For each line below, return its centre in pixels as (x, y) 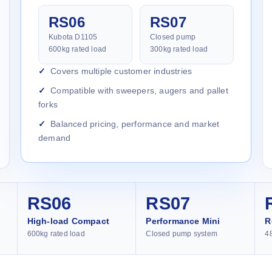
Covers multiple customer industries (121, 71)
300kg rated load (179, 49)
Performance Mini (183, 221)
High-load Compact (68, 221)
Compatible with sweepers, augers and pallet (139, 90)
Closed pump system (182, 233)
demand (55, 138)
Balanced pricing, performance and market (135, 124)
